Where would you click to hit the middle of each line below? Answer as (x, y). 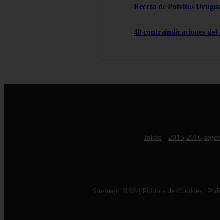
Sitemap (105, 191)
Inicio (153, 137)
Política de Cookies (172, 191)
